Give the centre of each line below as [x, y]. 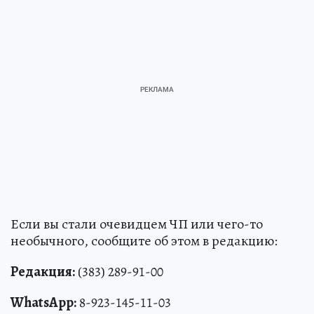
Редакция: [43, 272]
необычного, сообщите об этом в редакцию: [144, 241]
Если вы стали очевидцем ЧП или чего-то [137, 224]
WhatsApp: [43, 303]
